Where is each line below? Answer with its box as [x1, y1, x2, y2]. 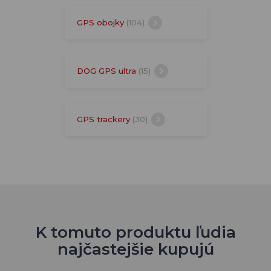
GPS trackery [76, 114, 132, 124]
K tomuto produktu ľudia [35, 223, 236, 242]
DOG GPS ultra [76, 65, 139, 76]
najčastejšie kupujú [57, 240, 214, 259]
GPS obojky [76, 17, 126, 27]
